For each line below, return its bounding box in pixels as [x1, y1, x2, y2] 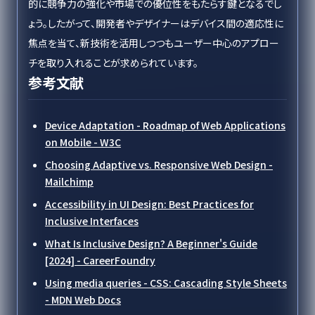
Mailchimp [45, 174, 94, 188]
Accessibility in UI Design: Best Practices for [45, 197, 254, 211]
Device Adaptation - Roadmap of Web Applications [45, 118, 285, 132]
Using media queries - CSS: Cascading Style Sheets [45, 276, 287, 290]
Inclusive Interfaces [45, 214, 139, 228]
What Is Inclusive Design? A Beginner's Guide [45, 236, 257, 250]
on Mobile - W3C [45, 135, 121, 149]
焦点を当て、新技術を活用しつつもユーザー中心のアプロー [28, 36, 279, 50]
